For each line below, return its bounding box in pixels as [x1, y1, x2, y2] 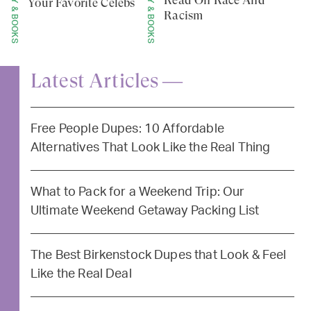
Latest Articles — [31, 69, 183, 92]
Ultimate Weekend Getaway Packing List [31, 204, 260, 217]
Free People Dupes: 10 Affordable [31, 122, 224, 135]
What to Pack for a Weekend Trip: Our [31, 185, 245, 199]
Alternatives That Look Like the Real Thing [31, 141, 271, 154]
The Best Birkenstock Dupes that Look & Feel [31, 249, 287, 262]
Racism [164, 8, 203, 22]
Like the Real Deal [31, 267, 132, 280]
